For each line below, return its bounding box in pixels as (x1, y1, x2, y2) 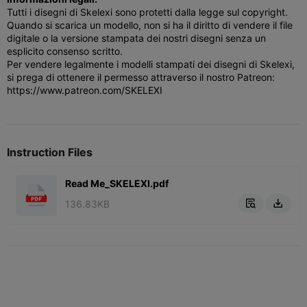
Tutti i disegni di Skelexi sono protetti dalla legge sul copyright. (7, 5, 288, 18)
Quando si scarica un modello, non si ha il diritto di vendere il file (7, 19, 293, 31)
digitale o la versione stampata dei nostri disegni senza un (7, 32, 266, 44)
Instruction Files (7, 145, 93, 159)
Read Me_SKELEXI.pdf (65, 177, 169, 190)
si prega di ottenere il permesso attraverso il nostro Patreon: (7, 71, 275, 83)
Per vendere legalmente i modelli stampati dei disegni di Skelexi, (7, 58, 295, 70)
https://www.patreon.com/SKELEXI (7, 84, 162, 96)
